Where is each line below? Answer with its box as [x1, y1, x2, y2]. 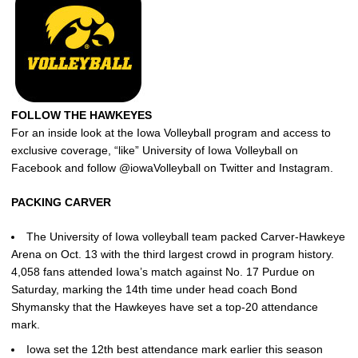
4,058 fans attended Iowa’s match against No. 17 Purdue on [11, 265, 315, 279]
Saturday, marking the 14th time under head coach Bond [11, 283, 297, 296]
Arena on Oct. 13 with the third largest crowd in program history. [11, 248, 334, 261]
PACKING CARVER [11, 196, 111, 209]
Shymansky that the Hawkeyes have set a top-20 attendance [11, 300, 318, 314]
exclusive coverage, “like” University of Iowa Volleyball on [11, 144, 298, 157]
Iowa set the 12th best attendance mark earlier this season [26, 343, 323, 356]
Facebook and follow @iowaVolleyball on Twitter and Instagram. [11, 161, 333, 175]
